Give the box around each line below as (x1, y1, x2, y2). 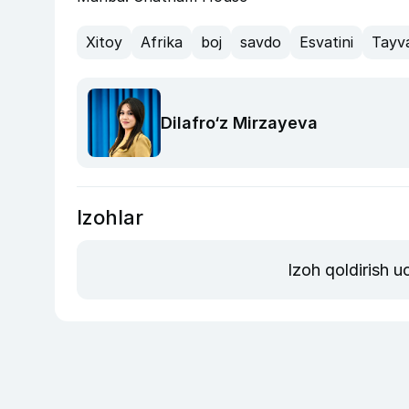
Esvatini (299, 33, 353, 52)
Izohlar (77, 205, 143, 230)
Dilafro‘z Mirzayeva (161, 112, 318, 132)
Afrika (141, 33, 183, 52)
